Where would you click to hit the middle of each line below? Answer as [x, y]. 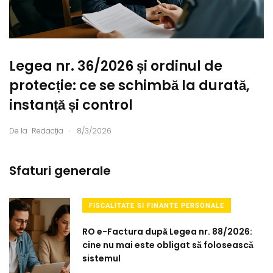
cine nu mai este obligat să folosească [168, 245]
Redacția [48, 130]
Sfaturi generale [60, 170]
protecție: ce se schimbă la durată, [129, 85]
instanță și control [71, 105]
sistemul [101, 258]
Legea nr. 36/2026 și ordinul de [116, 66]
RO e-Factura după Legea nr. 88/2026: [167, 231]
